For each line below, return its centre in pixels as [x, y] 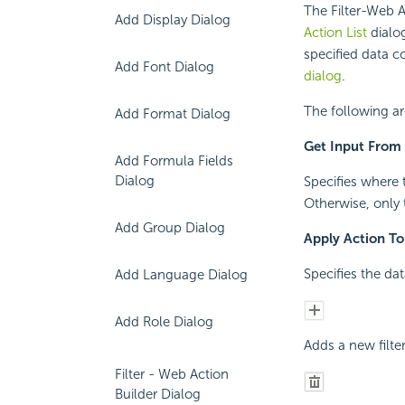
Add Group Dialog [170, 228]
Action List [337, 33]
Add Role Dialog [164, 322]
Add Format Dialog [173, 114]
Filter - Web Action [172, 374]
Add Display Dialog [173, 20]
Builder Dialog [158, 394]
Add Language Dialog [181, 275]
